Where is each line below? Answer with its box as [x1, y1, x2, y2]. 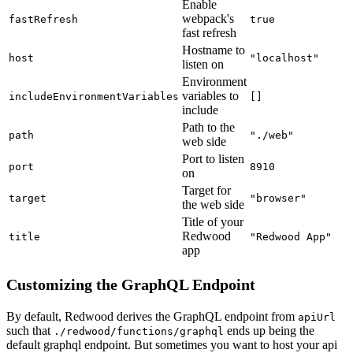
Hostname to [182, 43, 245, 57]
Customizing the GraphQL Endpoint [6, 275, 255, 293]
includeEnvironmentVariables [9, 90, 179, 102]
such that [6, 323, 54, 337]
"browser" [250, 191, 307, 204]
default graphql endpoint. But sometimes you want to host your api [6, 337, 337, 351]
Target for [182, 183, 231, 197]
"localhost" [250, 51, 319, 64]
